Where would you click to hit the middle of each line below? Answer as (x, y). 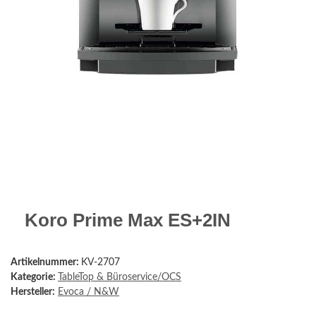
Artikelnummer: (46, 262)
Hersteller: (33, 292)
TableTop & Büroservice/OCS (120, 277)
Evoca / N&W (89, 292)
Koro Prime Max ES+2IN (128, 220)
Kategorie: (34, 277)
